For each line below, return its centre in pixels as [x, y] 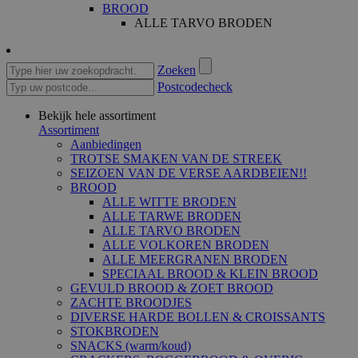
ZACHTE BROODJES [131, 303]
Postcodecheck [195, 87]
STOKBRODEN [115, 332]
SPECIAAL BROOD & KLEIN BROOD [210, 274]
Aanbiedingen [106, 145]
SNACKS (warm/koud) [131, 346]
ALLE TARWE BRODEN [172, 217]
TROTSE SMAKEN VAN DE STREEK [176, 159]
